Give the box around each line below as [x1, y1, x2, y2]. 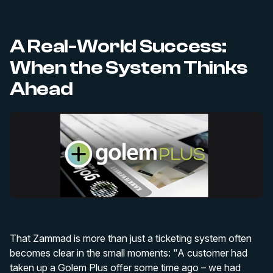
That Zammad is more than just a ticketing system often [10, 232, 252, 245]
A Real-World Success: [10, 35, 227, 58]
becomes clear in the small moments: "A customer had [10, 247, 247, 260]
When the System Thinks [10, 57, 247, 79]
